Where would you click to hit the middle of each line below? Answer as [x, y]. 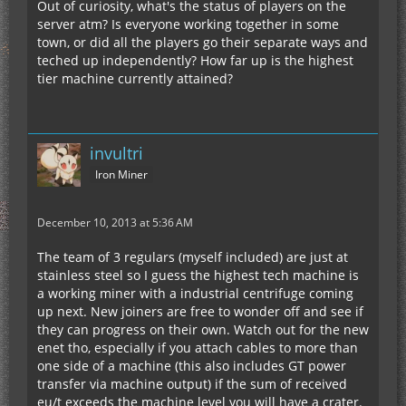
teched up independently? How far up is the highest [195, 60]
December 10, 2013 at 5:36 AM [115, 222]
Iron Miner [121, 174]
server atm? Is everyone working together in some [188, 24]
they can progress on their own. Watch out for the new [203, 329]
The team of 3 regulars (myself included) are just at [193, 257]
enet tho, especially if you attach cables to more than [198, 348]
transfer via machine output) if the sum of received [192, 384]
